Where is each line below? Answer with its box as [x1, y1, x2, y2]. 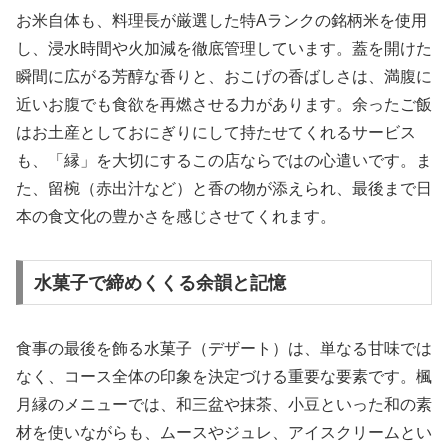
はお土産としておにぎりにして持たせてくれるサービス [16, 123, 416, 141]
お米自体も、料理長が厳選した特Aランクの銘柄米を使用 [16, 11, 427, 29]
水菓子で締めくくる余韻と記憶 [33, 272, 286, 293]
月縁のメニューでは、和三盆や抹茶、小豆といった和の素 [16, 395, 432, 413]
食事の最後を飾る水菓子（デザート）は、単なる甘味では [16, 339, 432, 357]
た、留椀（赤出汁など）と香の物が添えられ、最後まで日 [16, 179, 432, 197]
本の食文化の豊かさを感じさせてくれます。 [16, 207, 336, 225]
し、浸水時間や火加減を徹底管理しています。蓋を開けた [16, 39, 432, 57]
